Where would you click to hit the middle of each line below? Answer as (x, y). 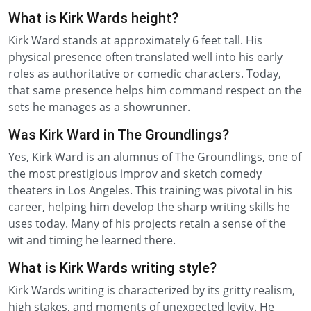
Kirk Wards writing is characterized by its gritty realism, (152, 290)
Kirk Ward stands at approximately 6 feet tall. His (135, 40)
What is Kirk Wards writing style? (112, 268)
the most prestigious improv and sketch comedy (135, 174)
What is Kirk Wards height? (93, 18)
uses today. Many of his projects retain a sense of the (147, 224)
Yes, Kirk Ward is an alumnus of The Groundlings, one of (155, 157)
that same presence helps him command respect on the (155, 90)
